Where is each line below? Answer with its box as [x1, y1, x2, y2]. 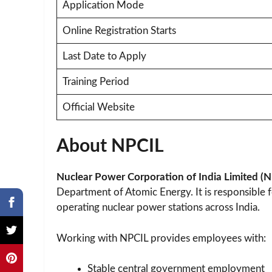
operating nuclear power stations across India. [56, 202, 260, 213]
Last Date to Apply [62, 50, 146, 61]
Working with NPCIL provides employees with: [56, 233, 266, 243]
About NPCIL [56, 137, 164, 156]
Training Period [62, 76, 129, 87]
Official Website [62, 101, 135, 112]
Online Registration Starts [62, 25, 176, 36]
